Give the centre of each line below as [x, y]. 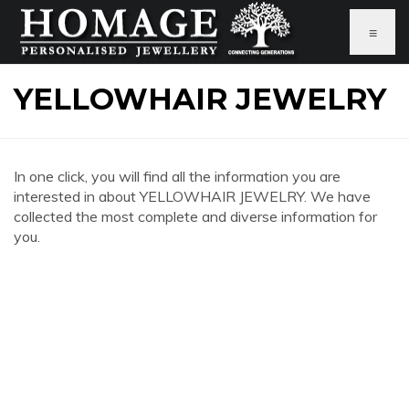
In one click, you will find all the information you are [177, 176]
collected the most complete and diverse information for [195, 216]
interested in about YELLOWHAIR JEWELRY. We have [192, 196]
